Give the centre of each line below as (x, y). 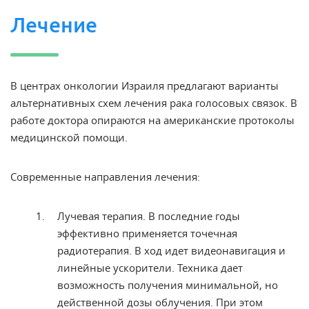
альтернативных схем (67, 103)
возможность (92, 285)
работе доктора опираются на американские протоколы (152, 120)
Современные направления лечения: (105, 177)
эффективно (90, 233)
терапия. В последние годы (171, 216)
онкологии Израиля (114, 86)
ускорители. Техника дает (178, 268)
